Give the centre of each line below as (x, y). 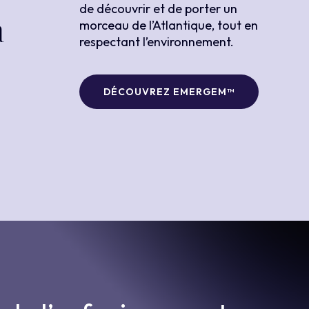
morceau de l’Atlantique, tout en (168, 26)
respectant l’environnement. (156, 42)
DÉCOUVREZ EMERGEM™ (169, 92)
